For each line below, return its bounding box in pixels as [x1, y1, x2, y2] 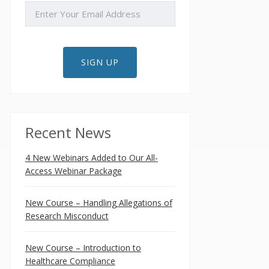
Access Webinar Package [25, 165, 122, 177]
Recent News [25, 122, 111, 142]
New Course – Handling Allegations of [25, 197, 172, 208]
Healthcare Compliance [25, 255, 115, 267]
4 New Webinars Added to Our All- [25, 152, 158, 163]
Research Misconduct [25, 210, 109, 222]
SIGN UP [81, 56, 119, 68]
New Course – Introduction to [25, 242, 141, 253]
